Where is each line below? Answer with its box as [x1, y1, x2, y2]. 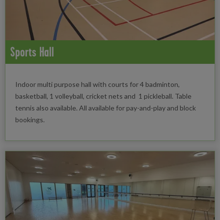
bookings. [15, 115, 45, 124]
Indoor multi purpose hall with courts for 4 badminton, [15, 80, 180, 88]
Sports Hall [10, 44, 54, 59]
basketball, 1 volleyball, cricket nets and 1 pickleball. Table [15, 92, 192, 100]
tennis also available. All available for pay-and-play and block [15, 104, 196, 112]
